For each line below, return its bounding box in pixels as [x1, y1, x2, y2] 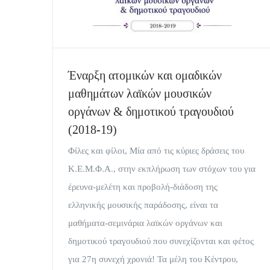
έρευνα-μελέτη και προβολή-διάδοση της [68, 182, 218, 192]
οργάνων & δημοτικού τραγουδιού [68, 105, 234, 119]
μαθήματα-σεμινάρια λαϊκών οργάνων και [68, 218, 222, 228]
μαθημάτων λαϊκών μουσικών [68, 87, 212, 101]
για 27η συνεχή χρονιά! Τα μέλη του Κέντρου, [68, 254, 238, 265]
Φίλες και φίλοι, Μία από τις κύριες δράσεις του [68, 146, 244, 156]
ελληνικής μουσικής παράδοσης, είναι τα [68, 200, 218, 210]
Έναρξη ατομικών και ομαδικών [68, 69, 222, 83]
